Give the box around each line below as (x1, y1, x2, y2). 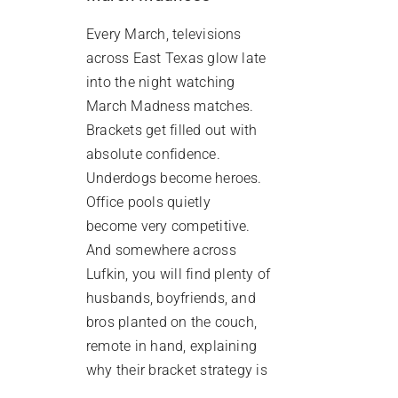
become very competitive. (85, 217, 254, 235)
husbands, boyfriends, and (85, 289, 256, 306)
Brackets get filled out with (85, 121, 258, 139)
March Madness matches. (85, 97, 254, 115)
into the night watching (85, 73, 235, 91)
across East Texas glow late (85, 49, 267, 67)
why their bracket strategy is (85, 361, 267, 378)
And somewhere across (85, 241, 236, 259)
